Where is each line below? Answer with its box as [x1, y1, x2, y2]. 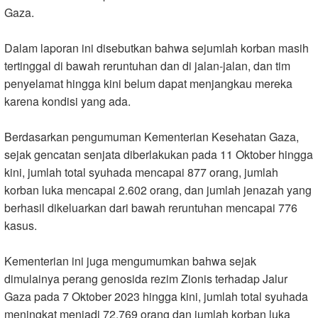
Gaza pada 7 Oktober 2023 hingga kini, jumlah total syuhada [4, 288, 308, 305]
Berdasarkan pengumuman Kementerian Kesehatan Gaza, [4, 128, 299, 146]
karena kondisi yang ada [4, 93, 128, 110]
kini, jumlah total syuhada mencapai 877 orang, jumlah [4, 164, 278, 181]
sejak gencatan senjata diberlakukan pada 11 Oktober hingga [4, 146, 313, 163]
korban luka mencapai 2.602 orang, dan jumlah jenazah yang [4, 182, 312, 199]
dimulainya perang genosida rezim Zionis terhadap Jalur [4, 270, 287, 287]
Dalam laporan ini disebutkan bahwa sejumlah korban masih [4, 40, 309, 57]
